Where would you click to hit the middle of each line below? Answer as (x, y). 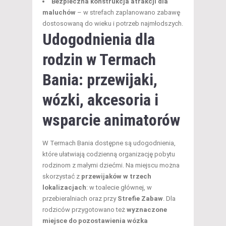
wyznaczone (147, 209)
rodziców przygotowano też (84, 209)
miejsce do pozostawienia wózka (95, 220)
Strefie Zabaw (140, 198)
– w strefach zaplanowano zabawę (128, 12)
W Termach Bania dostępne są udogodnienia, (109, 143)
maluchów (59, 12)
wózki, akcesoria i (100, 100)
